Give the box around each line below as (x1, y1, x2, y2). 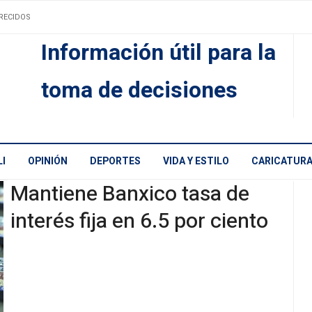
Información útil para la (40, 36, 276, 70)
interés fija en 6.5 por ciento (10, 205, 268, 237)
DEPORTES (90, 154, 141, 169)
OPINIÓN (28, 154, 68, 169)
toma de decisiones (40, 74, 237, 107)
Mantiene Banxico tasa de (10, 178, 249, 210)
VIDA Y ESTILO (163, 154, 229, 169)
